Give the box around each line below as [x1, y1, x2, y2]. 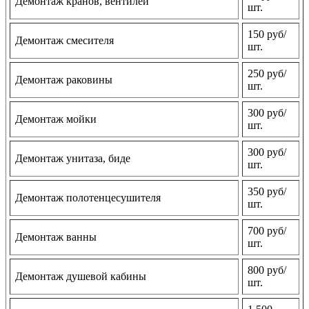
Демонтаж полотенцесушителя [15, 192, 161, 204]
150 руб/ [248, 28, 286, 41]
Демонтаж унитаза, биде [15, 152, 130, 165]
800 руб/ [248, 264, 286, 277]
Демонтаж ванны [15, 231, 97, 243]
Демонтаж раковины [15, 74, 112, 86]
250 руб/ [248, 68, 286, 80]
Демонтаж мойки [15, 113, 97, 126]
